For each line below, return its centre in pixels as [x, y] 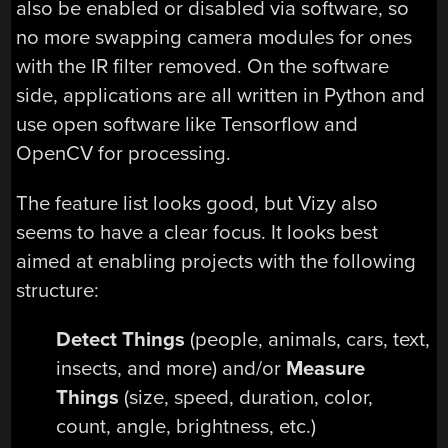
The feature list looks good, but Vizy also [197, 203]
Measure [326, 369]
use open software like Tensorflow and [187, 125]
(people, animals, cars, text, [308, 340]
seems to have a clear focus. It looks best [197, 232]
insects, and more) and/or [171, 369]
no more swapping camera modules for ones [214, 38]
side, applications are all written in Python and [221, 96]
